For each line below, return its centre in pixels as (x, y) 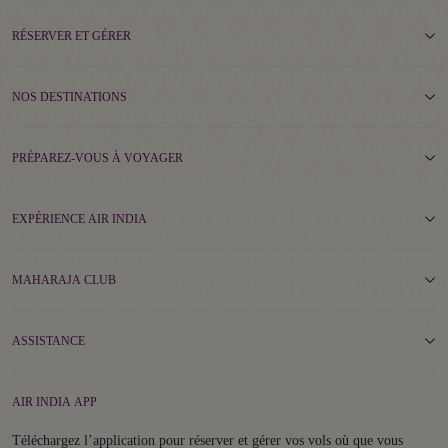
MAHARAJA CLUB (64, 280)
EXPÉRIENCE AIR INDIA (79, 219)
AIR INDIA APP (85, 402)
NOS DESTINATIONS (69, 97)
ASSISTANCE (48, 341)
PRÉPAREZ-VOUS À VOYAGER (97, 158)
